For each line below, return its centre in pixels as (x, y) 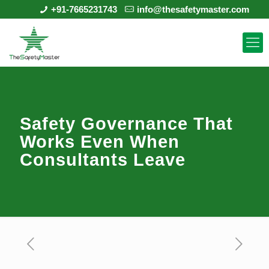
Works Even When (100, 142)
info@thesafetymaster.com (193, 9)
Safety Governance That (126, 124)
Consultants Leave (103, 160)
